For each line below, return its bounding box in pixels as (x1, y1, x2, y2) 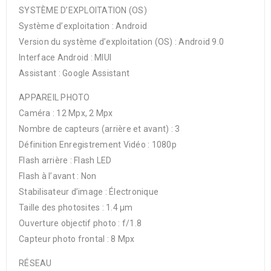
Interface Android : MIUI (19, 53, 111, 62)
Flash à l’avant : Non (19, 171, 97, 181)
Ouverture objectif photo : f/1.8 (19, 218, 142, 228)
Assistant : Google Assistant (19, 68, 129, 78)
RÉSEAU (19, 258, 52, 268)
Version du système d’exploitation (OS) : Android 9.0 (19, 37, 224, 47)
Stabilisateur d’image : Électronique (19, 187, 158, 197)
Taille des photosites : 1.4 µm (19, 203, 133, 212)
